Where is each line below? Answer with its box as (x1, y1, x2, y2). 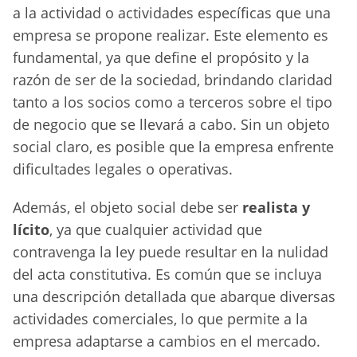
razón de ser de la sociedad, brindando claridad (13, 70, 332, 90)
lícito (13, 220, 49, 240)
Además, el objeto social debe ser (13, 198, 242, 218)
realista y (242, 198, 310, 218)
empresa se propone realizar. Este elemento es (13, 25, 328, 45)
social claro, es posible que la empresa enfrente (13, 137, 334, 157)
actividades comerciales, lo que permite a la (13, 309, 308, 329)
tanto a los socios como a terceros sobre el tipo (13, 92, 332, 112)
